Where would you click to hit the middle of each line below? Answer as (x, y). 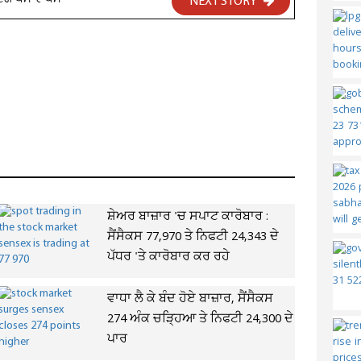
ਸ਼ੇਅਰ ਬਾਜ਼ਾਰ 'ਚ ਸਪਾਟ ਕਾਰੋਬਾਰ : (187, 217)
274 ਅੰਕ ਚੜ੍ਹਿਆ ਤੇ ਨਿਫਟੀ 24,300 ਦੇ (200, 319)
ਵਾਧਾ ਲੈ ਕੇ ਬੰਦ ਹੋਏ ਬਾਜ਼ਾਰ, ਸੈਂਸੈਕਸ (190, 299)
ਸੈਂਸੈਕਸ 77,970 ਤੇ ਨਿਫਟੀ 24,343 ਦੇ (193, 237)
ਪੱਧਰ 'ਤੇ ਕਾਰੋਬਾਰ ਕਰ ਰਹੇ (168, 257)
